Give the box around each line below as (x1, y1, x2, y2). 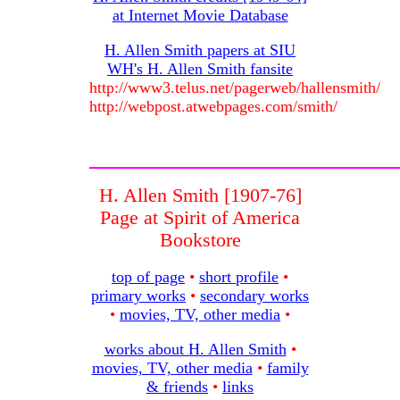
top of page (112, 268, 185, 287)
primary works (91, 287, 186, 305)
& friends (146, 378, 208, 396)
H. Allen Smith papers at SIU (104, 41, 296, 60)
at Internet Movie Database (112, 6, 288, 25)
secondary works (200, 287, 309, 305)
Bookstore (159, 229, 241, 252)
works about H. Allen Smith (104, 340, 287, 359)
